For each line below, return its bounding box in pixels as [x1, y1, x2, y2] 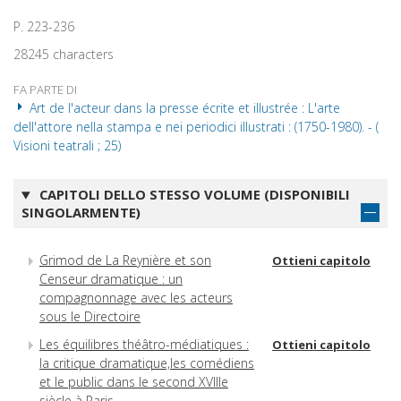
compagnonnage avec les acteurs [39, 288, 233, 306]
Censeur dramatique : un [39, 269, 183, 287]
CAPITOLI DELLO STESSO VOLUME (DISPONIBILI [35, 185, 350, 204]
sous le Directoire [39, 307, 141, 325]
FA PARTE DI [13, 81, 77, 98]
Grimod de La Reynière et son [39, 251, 211, 269]
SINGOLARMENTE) [21, 203, 141, 222]
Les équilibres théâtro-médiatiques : [39, 335, 249, 353]
